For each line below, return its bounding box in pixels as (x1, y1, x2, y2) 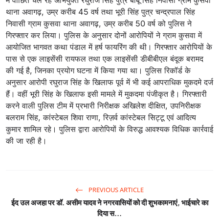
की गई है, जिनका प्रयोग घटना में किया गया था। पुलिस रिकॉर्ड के (6, 65, 191, 75)
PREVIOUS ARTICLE (87, 185, 144, 194)
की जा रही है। (6, 135, 47, 146)
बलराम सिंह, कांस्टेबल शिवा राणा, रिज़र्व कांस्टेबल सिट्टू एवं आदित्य (6, 112, 196, 122)
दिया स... (97, 208, 122, 218)
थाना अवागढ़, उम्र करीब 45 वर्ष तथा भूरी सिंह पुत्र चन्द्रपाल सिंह (6, 6, 195, 17)
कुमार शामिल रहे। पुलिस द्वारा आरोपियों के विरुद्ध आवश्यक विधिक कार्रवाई (6, 124, 213, 134)
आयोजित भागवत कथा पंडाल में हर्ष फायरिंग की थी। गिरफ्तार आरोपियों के (6, 42, 212, 52)
